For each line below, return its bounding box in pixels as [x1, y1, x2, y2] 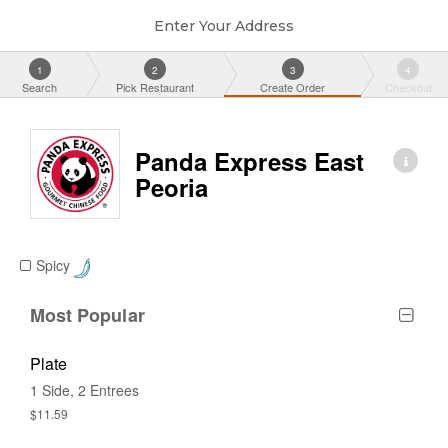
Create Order [260, 79, 326, 95]
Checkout [384, 79, 432, 95]
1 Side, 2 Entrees [30, 379, 139, 400]
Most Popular [30, 301, 145, 328]
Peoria [135, 170, 209, 205]
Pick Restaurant [116, 79, 195, 95]
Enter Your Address [154, 16, 294, 35]
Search [22, 79, 58, 95]
